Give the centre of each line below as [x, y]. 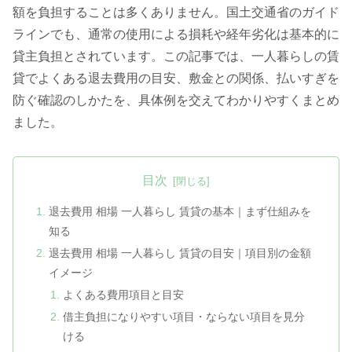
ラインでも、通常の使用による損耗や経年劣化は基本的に [176, 35]
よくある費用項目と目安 [123, 295]
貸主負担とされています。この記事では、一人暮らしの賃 [176, 57]
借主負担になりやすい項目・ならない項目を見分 [183, 317]
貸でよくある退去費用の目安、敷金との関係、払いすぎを [176, 79]
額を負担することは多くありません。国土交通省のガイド [176, 13]
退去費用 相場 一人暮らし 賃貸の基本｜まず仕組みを [180, 212]
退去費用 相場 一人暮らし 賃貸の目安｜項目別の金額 [180, 253]
